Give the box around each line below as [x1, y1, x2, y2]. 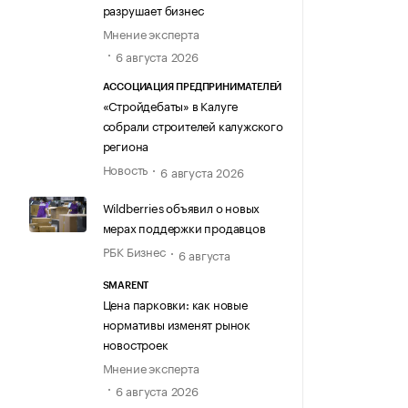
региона [102, 136, 149, 155]
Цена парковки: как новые [102, 293, 248, 312]
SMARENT [102, 280, 149, 291]
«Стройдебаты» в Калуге [102, 96, 239, 115]
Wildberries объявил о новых [102, 198, 260, 217]
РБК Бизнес [102, 241, 166, 260]
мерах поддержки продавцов [102, 218, 266, 237]
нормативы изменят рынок [102, 313, 250, 332]
